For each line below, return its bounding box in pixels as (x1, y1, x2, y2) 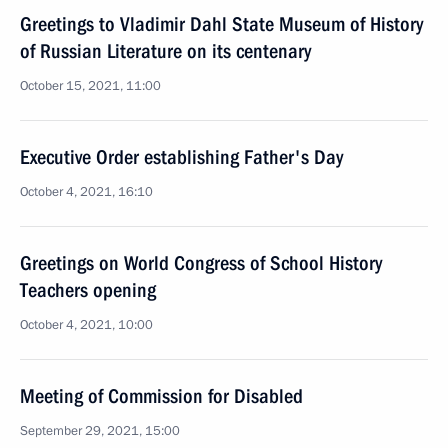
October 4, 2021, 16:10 (20, 183, 153, 201)
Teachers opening (20, 278, 156, 302)
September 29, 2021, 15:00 (20, 422, 180, 440)
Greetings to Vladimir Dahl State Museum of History (20, 12, 423, 36)
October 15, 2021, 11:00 (20, 77, 161, 95)
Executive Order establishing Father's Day (20, 145, 343, 169)
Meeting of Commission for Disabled (20, 384, 303, 408)
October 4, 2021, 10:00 (20, 316, 153, 334)
